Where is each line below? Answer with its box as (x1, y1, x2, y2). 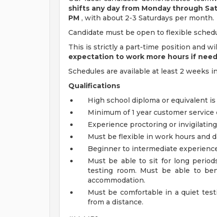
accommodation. (88, 176, 145, 185)
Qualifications (68, 81, 120, 90)
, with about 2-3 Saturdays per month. (79, 14, 214, 22)
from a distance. (88, 198, 143, 206)
